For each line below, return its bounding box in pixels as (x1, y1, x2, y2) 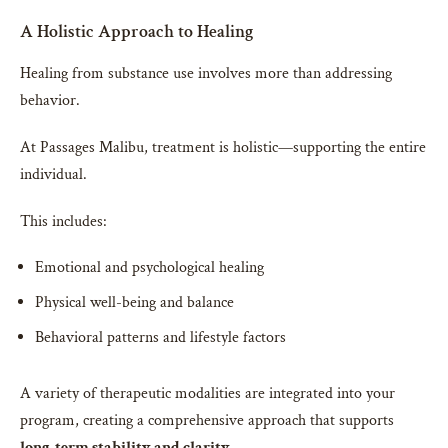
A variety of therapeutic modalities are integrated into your (20, 383, 395, 405)
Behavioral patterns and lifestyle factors (35, 327, 286, 349)
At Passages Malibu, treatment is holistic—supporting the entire (20, 137, 426, 159)
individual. (20, 164, 87, 186)
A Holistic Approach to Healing (20, 20, 253, 44)
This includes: (20, 211, 107, 233)
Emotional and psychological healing (35, 257, 264, 279)
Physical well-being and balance (35, 292, 234, 314)
